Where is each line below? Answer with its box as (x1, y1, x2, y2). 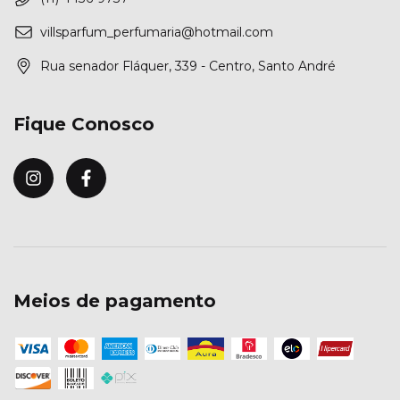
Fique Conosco (13, 112, 154, 135)
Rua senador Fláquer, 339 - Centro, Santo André (40, 57, 336, 74)
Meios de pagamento (13, 290, 216, 312)
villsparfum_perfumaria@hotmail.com (40, 23, 273, 40)
